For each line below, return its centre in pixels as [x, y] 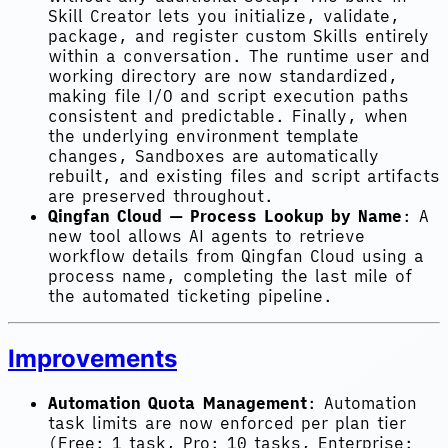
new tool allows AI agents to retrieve [206, 235]
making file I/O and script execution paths [228, 95]
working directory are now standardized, [223, 75]
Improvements [92, 358]
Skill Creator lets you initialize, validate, [224, 15]
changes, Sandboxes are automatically [213, 155]
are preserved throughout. [161, 195]
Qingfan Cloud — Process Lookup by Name [225, 215]
